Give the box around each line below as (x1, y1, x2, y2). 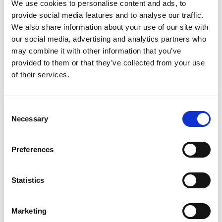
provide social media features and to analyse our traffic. (11, 10, 204, 19)
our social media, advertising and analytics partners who (11, 34, 206, 43)
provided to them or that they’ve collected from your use (11, 58, 205, 67)
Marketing (11, 207, 47, 215)
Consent (3, 104, 31, 113)
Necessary (11, 114, 48, 123)
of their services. (11, 70, 69, 79)
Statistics (11, 176, 44, 184)
